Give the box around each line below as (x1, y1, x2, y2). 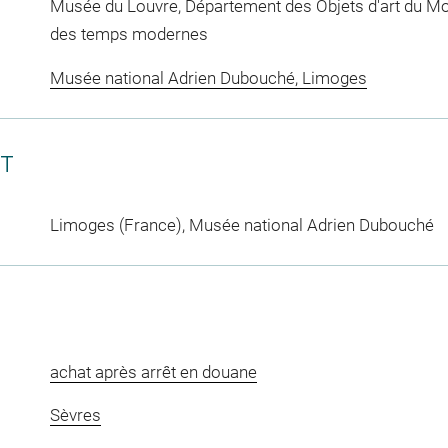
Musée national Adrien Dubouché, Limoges (49, 67, 367, 88)
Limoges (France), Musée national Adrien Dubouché (49, 214, 434, 235)
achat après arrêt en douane (49, 361, 257, 382)
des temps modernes (49, 24, 208, 45)
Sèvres (49, 405, 101, 426)
